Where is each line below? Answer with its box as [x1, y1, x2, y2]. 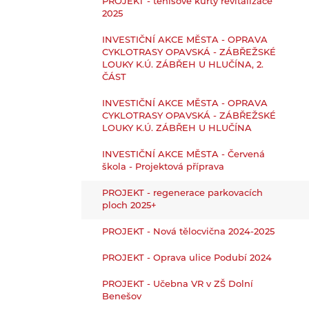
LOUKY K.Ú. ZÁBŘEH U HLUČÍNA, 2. [102, 61, 264, 70]
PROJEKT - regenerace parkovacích [102, 189, 263, 198]
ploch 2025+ [102, 201, 157, 210]
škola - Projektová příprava [102, 163, 225, 172]
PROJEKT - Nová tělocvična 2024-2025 [102, 228, 275, 237]
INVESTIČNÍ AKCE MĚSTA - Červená [102, 150, 266, 159]
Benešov [102, 292, 142, 301]
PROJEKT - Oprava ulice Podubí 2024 [102, 254, 272, 263]
